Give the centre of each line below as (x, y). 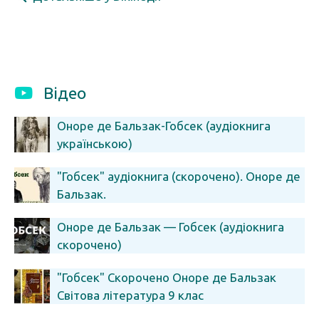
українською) (95, 143)
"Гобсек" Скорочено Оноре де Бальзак (167, 277)
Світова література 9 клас (130, 295)
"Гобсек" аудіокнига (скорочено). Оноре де (179, 176)
